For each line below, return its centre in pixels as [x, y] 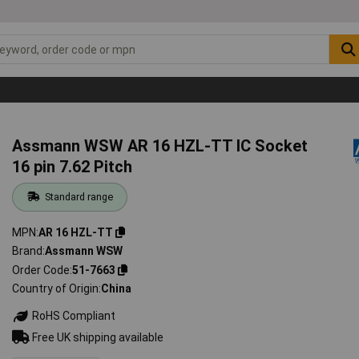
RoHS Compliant [73, 316]
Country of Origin [56, 289]
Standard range [79, 196]
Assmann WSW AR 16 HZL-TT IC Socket [160, 145]
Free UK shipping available [97, 337]
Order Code [41, 270]
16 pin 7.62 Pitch [73, 166]
